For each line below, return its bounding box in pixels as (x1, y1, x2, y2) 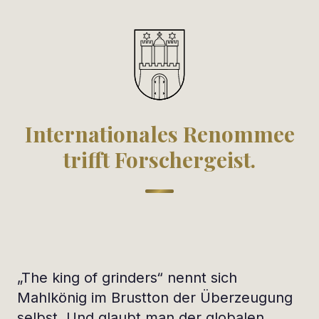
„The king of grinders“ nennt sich (17, 269, 237, 286)
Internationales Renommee (24, 120, 295, 148)
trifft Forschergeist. (63, 145, 256, 174)
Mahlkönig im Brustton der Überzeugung (17, 289, 293, 306)
